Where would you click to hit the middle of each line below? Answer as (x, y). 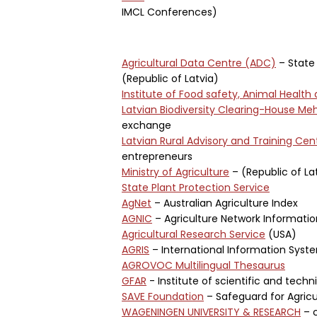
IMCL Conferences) (169, 12)
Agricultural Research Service (194, 234)
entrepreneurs (157, 156)
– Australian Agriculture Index (225, 203)
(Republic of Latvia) (170, 79)
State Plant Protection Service (196, 188)
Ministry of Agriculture (175, 172)
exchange (146, 125)
